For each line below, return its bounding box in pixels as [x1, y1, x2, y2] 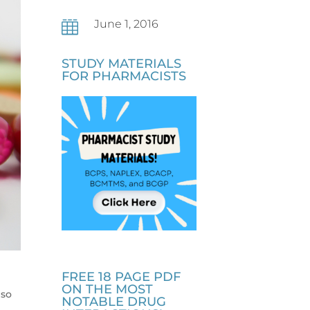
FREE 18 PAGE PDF [62, 269, 181, 285]
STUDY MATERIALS [62, 55, 182, 71]
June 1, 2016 [94, 17, 159, 30]
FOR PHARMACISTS [62, 68, 187, 84]
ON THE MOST [62, 282, 154, 298]
